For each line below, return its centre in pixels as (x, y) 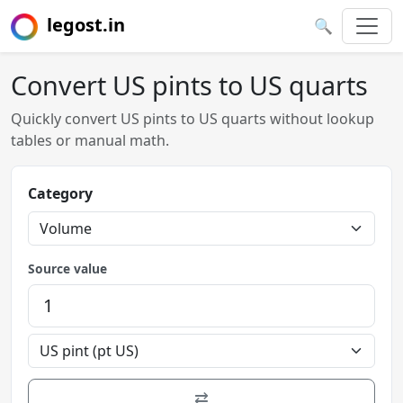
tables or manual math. (90, 140)
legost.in (86, 25)
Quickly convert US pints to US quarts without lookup (193, 118)
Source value (67, 268)
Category (60, 193)
